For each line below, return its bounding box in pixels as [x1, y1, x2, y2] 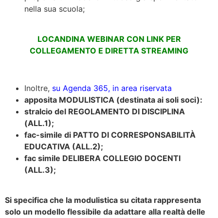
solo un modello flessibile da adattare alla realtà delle [5, 207, 205, 217]
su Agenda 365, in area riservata [52, 83, 172, 93]
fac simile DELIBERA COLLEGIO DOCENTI [24, 153, 181, 163]
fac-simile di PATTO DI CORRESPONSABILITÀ [24, 130, 196, 140]
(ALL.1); [24, 118, 54, 128]
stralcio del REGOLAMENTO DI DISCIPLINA [24, 107, 185, 117]
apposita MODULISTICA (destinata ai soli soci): [24, 95, 202, 105]
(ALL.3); [24, 165, 56, 175]
